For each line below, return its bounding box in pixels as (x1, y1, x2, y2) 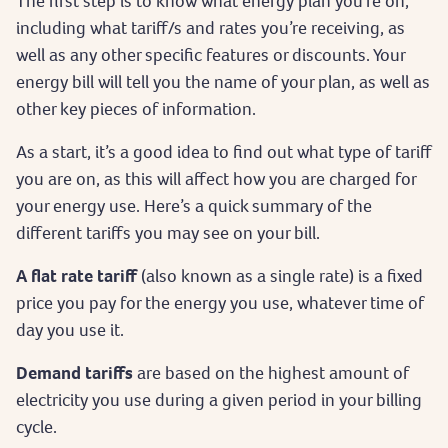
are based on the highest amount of (133, 360, 409, 384)
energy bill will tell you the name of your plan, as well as (16, 69, 430, 93)
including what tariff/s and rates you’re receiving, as (16, 15, 405, 39)
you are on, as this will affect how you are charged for (16, 166, 416, 190)
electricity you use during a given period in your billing (16, 387, 422, 411)
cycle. (16, 414, 57, 438)
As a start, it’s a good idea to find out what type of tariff (16, 139, 432, 163)
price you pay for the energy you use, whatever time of (16, 290, 424, 314)
